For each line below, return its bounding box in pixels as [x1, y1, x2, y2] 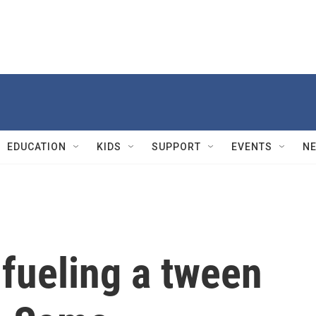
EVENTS [231, 141, 272, 152]
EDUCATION [7, 141, 66, 152]
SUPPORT [152, 141, 201, 152]
